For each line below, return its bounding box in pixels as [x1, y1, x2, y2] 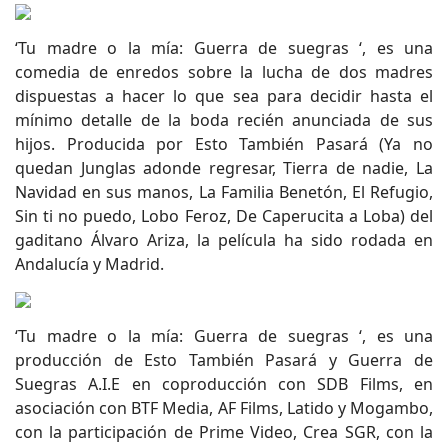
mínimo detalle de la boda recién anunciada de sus [15, 109, 433, 131]
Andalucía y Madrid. [15, 253, 164, 275]
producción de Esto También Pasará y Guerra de [15, 349, 433, 371]
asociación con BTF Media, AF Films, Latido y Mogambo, [15, 397, 433, 419]
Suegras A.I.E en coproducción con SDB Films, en [15, 373, 433, 395]
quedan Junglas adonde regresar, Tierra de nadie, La [15, 157, 433, 179]
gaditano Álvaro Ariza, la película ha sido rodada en [15, 229, 433, 251]
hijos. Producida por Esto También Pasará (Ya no [15, 133, 433, 155]
